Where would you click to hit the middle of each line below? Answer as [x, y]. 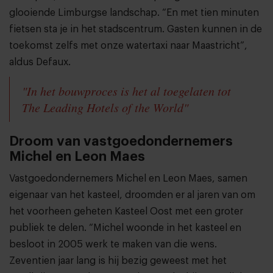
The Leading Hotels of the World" [105, 108]
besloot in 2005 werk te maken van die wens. [113, 245]
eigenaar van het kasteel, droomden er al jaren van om [132, 195]
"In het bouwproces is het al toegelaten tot [126, 91]
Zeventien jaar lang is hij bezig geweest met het [118, 261]
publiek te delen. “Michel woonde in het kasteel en [125, 228]
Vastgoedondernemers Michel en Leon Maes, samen [128, 179]
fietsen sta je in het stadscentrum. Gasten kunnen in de [136, 30]
